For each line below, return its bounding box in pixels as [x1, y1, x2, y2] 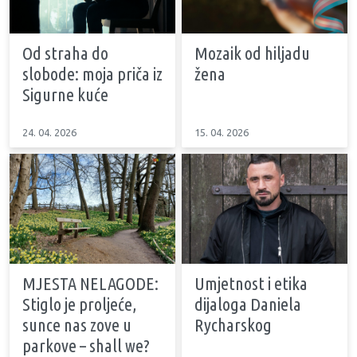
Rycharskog [194, 315, 272, 335]
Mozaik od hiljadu [194, 42, 310, 63]
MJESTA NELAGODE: [22, 273, 159, 294]
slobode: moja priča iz [22, 63, 163, 84]
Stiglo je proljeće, [22, 294, 136, 315]
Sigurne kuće [22, 84, 108, 104]
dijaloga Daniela [194, 294, 301, 315]
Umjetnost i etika [194, 273, 308, 294]
